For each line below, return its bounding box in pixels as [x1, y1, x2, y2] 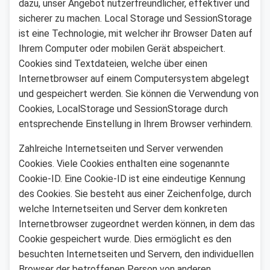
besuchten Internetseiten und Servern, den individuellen [19, 248, 254, 260]
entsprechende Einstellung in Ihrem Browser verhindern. [19, 118, 253, 130]
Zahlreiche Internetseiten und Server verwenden [19, 142, 223, 154]
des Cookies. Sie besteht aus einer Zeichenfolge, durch [19, 187, 251, 199]
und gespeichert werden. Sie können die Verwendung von [19, 87, 259, 99]
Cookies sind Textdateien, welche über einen [19, 57, 207, 69]
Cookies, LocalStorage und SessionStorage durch [19, 102, 228, 115]
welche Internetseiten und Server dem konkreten [19, 202, 227, 215]
